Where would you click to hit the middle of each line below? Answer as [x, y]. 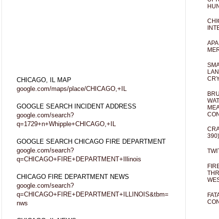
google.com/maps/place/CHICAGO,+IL [72, 88]
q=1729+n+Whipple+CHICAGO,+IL [66, 124]
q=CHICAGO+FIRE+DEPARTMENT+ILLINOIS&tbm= [93, 194]
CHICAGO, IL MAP [44, 80]
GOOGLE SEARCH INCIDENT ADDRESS [77, 106]
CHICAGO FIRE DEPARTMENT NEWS [73, 176]
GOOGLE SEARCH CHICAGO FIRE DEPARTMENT [91, 141]
